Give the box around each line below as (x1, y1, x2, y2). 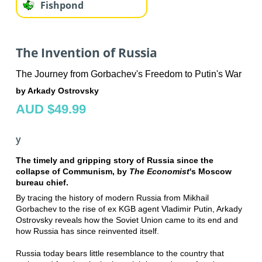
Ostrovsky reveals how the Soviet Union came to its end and (15, 215, 238, 225)
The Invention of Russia (15, 44, 157, 61)
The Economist (129, 167, 189, 177)
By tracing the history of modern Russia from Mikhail (15, 193, 209, 203)
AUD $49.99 (15, 102, 86, 117)
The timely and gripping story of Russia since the (15, 156, 213, 166)
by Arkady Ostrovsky (15, 86, 99, 96)
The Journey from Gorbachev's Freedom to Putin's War (15, 69, 242, 80)
